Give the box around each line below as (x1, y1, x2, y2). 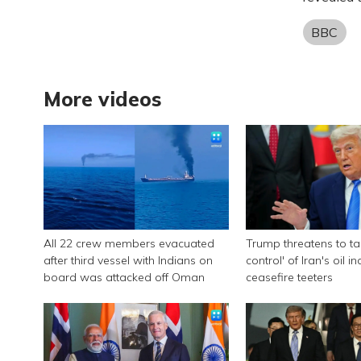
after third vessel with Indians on (43, 253, 213, 268)
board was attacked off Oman (43, 270, 205, 284)
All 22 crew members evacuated (43, 236, 214, 251)
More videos (43, 86, 162, 112)
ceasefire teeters (246, 270, 334, 284)
